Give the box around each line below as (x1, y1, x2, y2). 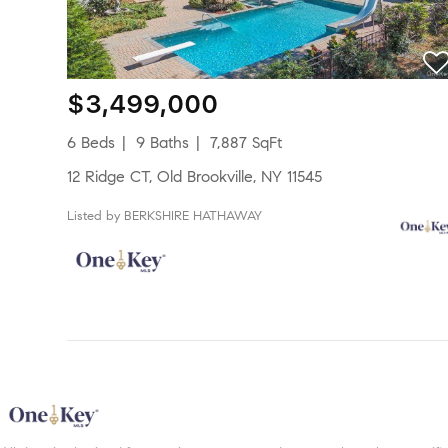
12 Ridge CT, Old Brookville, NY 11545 (72, 167, 323, 186)
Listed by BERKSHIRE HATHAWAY (74, 208, 263, 224)
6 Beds (76, 133, 116, 152)
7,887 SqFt (210, 133, 283, 152)
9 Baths (136, 133, 190, 152)
